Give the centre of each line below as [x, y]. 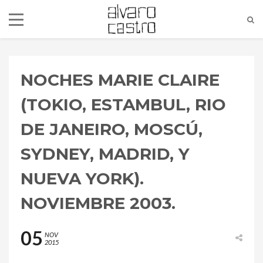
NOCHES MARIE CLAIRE [120, 80]
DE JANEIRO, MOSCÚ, [112, 129]
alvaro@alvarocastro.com [181, 220]
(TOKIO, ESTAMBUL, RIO [123, 104]
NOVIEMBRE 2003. [98, 203]
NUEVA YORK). [82, 178]
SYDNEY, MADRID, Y [105, 154]
